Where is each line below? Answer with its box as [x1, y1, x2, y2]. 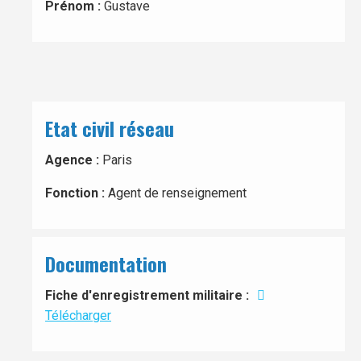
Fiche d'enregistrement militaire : [45, 288, 249, 303]
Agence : [45, 152, 99, 168]
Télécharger [45, 308, 111, 323]
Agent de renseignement [105, 185, 247, 201]
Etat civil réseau [45, 114, 174, 143]
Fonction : [45, 185, 105, 201]
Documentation [45, 249, 167, 278]
